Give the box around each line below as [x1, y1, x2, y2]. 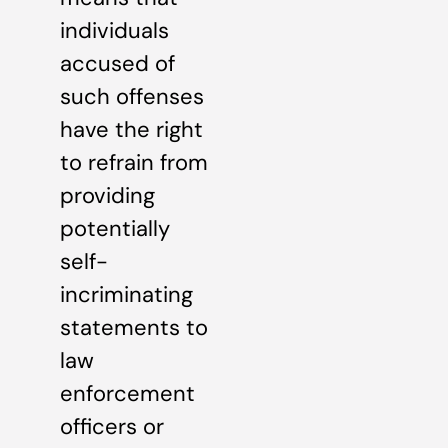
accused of [60, 48, 175, 78]
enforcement [60, 378, 195, 408]
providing [60, 180, 155, 210]
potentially [60, 213, 170, 243]
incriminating [60, 279, 193, 309]
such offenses [60, 81, 204, 111]
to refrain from [60, 147, 208, 177]
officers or [60, 411, 164, 441]
